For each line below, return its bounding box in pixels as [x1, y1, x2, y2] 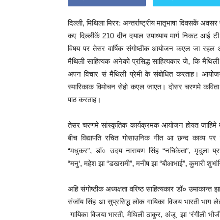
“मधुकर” [68, 146, 90, 155]
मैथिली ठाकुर [127, 210, 161, 219]
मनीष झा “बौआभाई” [136, 159, 185, 167]
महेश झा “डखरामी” [84, 159, 132, 167]
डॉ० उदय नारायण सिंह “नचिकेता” [95, 146, 189, 155]
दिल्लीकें [79, 31, 103, 40]
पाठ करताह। [68, 95, 101, 104]
